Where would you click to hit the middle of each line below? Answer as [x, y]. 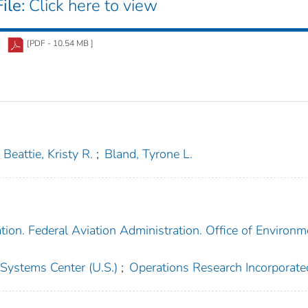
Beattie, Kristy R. [48, 154]
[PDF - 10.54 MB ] [60, 43]
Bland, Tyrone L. [149, 154]
